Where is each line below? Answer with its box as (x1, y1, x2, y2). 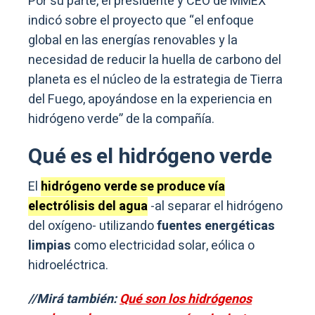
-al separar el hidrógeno (148, 196, 283, 216)
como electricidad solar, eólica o (71, 236, 255, 255)
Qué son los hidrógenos (120, 289, 252, 309)
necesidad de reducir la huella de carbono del (28, 50, 281, 70)
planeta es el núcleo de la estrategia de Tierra (28, 70, 283, 89)
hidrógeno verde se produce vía (41, 176, 225, 196)
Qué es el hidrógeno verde (28, 141, 272, 172)
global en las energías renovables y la (28, 30, 238, 50)
